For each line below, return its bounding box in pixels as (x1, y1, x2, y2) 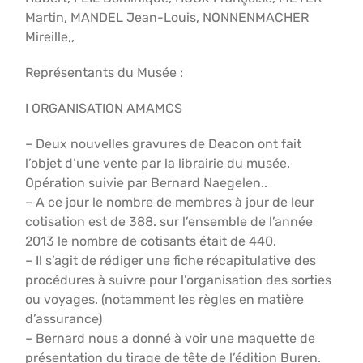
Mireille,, (25, 29, 75, 45)
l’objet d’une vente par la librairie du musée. (25, 156, 291, 171)
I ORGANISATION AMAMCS (25, 100, 183, 116)
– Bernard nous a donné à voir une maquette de (25, 331, 316, 346)
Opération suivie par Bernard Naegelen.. (25, 175, 268, 190)
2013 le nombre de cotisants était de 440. (25, 233, 277, 249)
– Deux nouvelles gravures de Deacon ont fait (25, 136, 302, 152)
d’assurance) (25, 311, 103, 327)
